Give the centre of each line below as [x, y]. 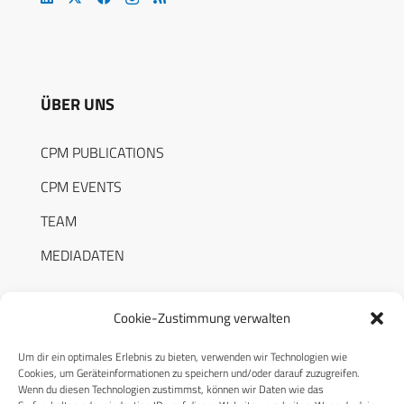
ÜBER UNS [78, 104]
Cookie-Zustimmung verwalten [202, 318]
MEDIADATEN [83, 255]
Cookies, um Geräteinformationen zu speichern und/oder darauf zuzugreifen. [188, 373]
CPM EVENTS [81, 186]
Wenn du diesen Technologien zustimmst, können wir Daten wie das [171, 389]
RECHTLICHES [89, 366]
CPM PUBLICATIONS [102, 152]
